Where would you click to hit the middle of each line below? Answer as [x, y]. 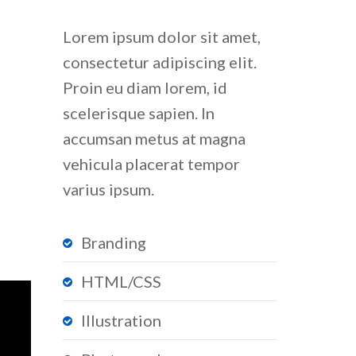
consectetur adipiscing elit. [160, 62]
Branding [114, 242]
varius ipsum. [109, 189]
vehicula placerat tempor [152, 164]
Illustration [122, 320]
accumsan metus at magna [155, 138]
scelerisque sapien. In [139, 113]
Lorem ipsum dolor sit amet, [162, 37]
